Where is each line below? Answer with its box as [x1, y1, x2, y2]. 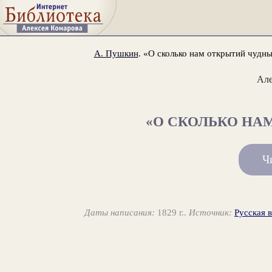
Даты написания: [84, 207, 155, 218]
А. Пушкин [93, 47, 138, 58]
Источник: [189, 207, 233, 218]
